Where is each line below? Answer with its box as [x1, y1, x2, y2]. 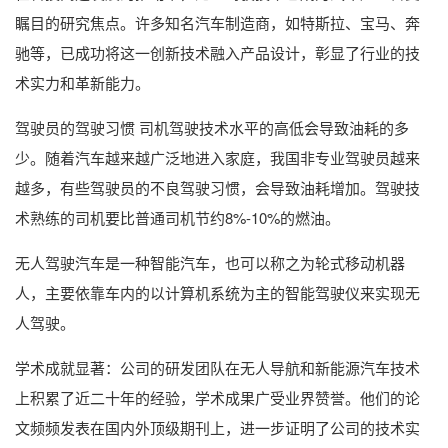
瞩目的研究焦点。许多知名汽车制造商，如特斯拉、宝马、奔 [15, 12, 420, 33]
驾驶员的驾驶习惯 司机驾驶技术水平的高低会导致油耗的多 [15, 117, 409, 138]
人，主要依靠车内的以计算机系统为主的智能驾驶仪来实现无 [15, 282, 420, 303]
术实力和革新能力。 [15, 72, 150, 93]
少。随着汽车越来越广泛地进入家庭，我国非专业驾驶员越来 [15, 147, 420, 168]
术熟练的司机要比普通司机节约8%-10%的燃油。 [15, 207, 340, 228]
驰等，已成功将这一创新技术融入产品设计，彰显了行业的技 [15, 42, 420, 63]
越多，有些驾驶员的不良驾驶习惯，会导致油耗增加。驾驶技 [15, 177, 420, 198]
